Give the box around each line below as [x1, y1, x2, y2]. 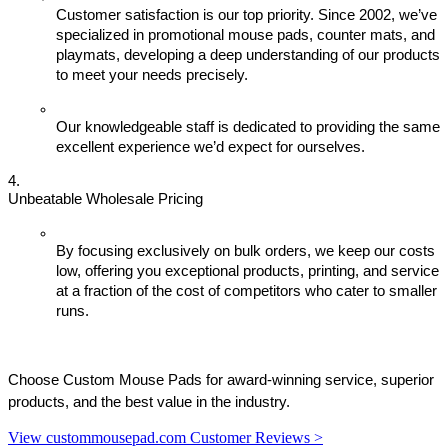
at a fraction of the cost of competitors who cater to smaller [56, 283, 437, 300]
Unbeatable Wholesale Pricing [8, 191, 203, 208]
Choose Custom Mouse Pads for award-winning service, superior [8, 372, 434, 389]
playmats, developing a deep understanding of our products [56, 47, 440, 64]
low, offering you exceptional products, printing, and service [56, 263, 439, 280]
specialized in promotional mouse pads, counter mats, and [56, 27, 435, 44]
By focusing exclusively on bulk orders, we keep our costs [56, 243, 435, 260]
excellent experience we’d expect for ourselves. [56, 139, 365, 156]
